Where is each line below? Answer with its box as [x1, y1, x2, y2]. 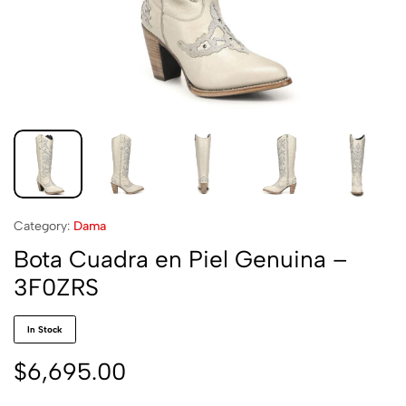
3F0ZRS [14, 273, 99, 302]
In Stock [27, 324, 63, 335]
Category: [14, 218, 70, 234]
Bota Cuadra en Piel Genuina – [14, 245, 347, 274]
